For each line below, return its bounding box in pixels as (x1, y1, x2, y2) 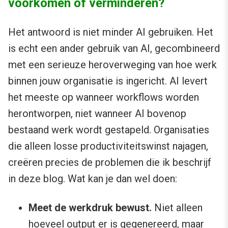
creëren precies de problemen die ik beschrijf (8, 156, 211, 169)
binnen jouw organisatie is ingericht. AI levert (8, 75, 208, 88)
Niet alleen (152, 202, 203, 214)
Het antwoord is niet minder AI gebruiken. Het (8, 26, 213, 39)
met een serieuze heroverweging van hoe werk (8, 59, 217, 71)
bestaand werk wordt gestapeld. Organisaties (8, 124, 209, 136)
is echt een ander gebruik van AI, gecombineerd (8, 42, 220, 55)
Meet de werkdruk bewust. (28, 202, 152, 214)
